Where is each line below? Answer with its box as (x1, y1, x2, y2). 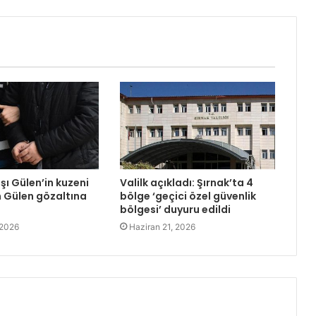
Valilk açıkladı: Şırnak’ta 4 (119, 176, 253, 190)
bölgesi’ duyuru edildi (119, 202, 231, 217)
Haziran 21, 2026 (128, 221, 195, 233)
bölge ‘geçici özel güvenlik (119, 189, 256, 204)
